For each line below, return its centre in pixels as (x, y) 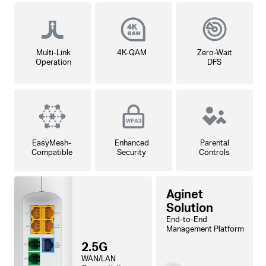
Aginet (185, 194)
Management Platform (205, 229)
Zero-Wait (214, 52)
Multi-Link (53, 52)
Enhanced (132, 142)
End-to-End (187, 219)
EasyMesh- (52, 142)
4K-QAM (132, 52)
